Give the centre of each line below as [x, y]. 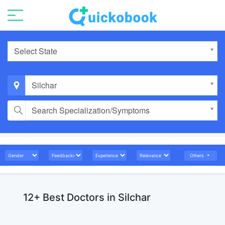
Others [198, 155]
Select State [36, 51]
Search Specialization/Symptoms [91, 110]
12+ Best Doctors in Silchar [87, 197]
